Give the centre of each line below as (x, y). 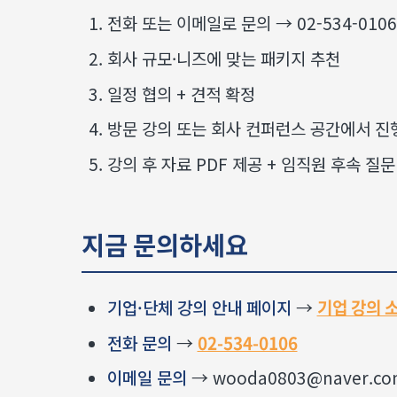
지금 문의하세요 (165, 244)
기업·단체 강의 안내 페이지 (199, 307)
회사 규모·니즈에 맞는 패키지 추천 (223, 58)
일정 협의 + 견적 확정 (181, 93)
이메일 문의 (147, 378)
